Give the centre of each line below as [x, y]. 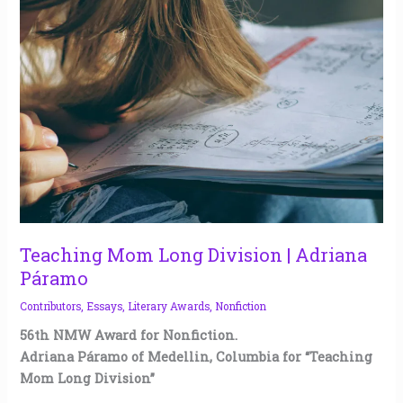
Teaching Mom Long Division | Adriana [194, 254]
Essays [105, 306]
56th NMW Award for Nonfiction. [129, 335]
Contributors [51, 306]
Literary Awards [169, 306]
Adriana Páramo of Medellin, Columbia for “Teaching [197, 356]
